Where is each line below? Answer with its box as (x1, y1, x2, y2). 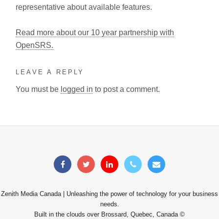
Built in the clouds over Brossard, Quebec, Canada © (34, 210, 185, 218)
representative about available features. (16, 3, 152, 11)
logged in (61, 85, 93, 93)
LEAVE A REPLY (16, 68, 85, 76)
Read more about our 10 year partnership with (16, 28, 174, 37)
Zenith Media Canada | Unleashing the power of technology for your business (1, 190, 218, 197)
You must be (16, 85, 61, 93)
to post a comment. (93, 85, 160, 93)
